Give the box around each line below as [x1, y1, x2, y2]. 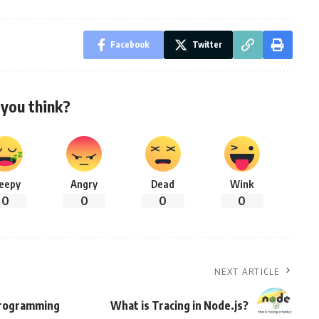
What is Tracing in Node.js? [110, 298, 249, 313]
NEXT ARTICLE [214, 266, 280, 278]
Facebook [110, 39, 150, 51]
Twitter [192, 39, 222, 51]
